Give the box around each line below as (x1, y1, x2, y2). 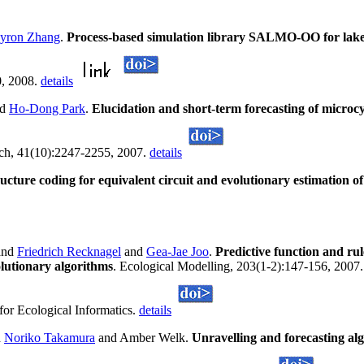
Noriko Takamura (4, 331, 95, 345)
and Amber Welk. (95, 331, 192, 345)
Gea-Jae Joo (146, 245, 209, 259)
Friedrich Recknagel (17, 245, 121, 259)
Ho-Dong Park (9, 102, 85, 116)
